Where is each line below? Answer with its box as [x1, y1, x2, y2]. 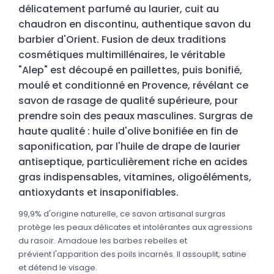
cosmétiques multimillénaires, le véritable [18, 47, 225, 62]
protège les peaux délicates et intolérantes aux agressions [18, 221, 253, 233]
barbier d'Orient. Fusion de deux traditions [18, 32, 226, 46]
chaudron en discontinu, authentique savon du [18, 17, 251, 31]
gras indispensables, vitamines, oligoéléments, [18, 169, 251, 184]
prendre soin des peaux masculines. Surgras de [18, 108, 253, 123]
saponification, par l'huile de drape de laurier [18, 139, 240, 154]
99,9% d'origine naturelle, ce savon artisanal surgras [18, 207, 226, 220]
